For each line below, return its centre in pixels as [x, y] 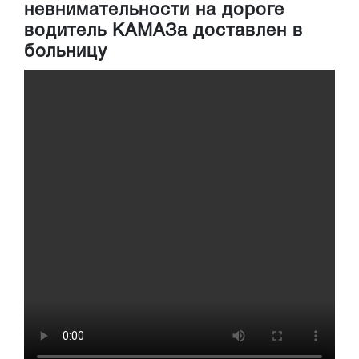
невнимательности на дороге [154, 11]
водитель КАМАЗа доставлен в [163, 32]
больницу [66, 52]
